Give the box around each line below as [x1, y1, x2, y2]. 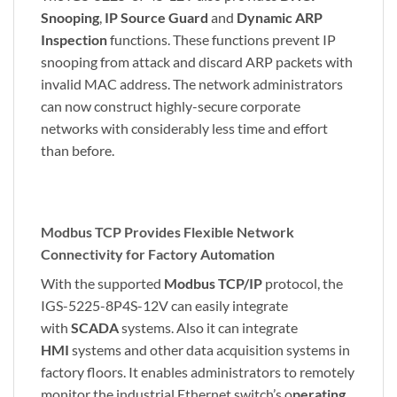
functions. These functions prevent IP [107, 31, 336, 49]
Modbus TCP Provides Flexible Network [41, 223, 294, 241]
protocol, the [262, 275, 343, 292]
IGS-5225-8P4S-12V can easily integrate [41, 297, 288, 315]
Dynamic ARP [237, 9, 323, 27]
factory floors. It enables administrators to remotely [41, 363, 354, 381]
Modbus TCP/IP [164, 275, 262, 292]
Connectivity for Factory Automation [41, 245, 275, 263]
